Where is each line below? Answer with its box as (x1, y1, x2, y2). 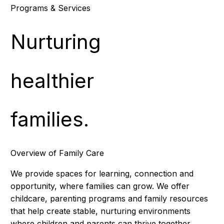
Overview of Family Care (10, 147, 104, 158)
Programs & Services (10, 3, 90, 13)
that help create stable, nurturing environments (10, 205, 190, 216)
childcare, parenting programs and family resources (10, 193, 208, 203)
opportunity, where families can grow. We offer (10, 180, 189, 191)
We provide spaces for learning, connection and (10, 168, 193, 178)
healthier (10, 68, 94, 93)
